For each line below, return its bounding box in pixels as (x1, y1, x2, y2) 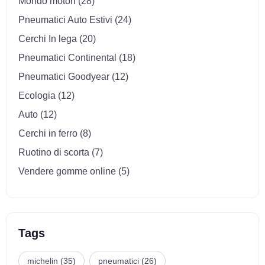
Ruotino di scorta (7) (18, 147, 103, 158)
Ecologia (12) (18, 91, 75, 101)
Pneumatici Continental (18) (18, 53, 135, 63)
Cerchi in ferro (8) (18, 128, 91, 139)
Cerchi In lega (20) (18, 34, 96, 44)
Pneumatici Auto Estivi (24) (18, 15, 131, 25)
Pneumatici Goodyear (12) (18, 72, 128, 82)
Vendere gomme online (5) (18, 166, 130, 177)
